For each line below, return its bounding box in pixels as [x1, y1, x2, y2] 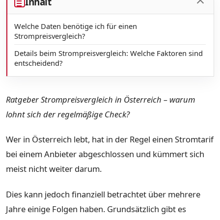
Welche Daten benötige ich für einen [14, 21, 137, 31]
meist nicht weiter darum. [6, 163, 102, 175]
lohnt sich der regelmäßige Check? [6, 108, 130, 120]
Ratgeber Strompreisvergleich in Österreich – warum [6, 93, 195, 105]
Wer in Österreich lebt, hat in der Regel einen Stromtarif [6, 134, 214, 145]
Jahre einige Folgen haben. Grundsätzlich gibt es [6, 203, 186, 215]
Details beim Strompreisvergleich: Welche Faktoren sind [14, 48, 203, 58]
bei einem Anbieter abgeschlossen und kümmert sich [6, 148, 204, 160]
